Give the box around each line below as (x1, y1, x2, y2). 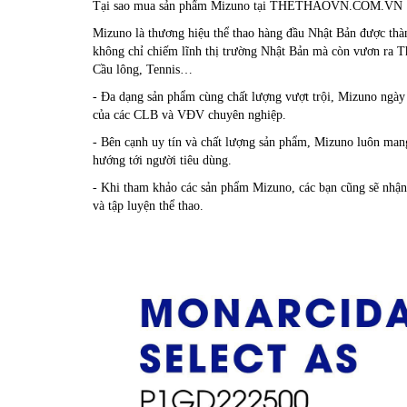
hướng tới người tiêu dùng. (93, 153, 235, 167)
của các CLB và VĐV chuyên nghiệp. (93, 107, 290, 122)
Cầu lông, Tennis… (93, 62, 196, 76)
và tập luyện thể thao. (93, 198, 207, 213)
